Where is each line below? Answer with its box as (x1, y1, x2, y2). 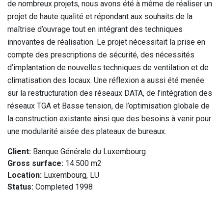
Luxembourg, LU (42, 170, 99, 180)
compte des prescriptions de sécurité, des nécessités (7, 50, 194, 59)
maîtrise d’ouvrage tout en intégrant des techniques (7, 24, 183, 34)
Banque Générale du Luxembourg (31, 146, 146, 156)
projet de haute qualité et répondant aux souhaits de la (7, 11, 192, 21)
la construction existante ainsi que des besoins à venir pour (7, 113, 211, 123)
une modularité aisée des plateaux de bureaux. (7, 126, 166, 136)
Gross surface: (7, 158, 63, 168)
